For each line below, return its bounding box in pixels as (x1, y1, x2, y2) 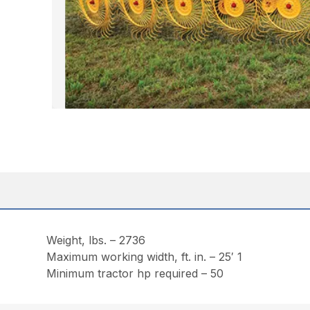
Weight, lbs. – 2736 (46, 233, 146, 247)
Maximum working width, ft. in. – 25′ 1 (46, 250, 243, 264)
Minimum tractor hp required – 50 (46, 266, 224, 280)
